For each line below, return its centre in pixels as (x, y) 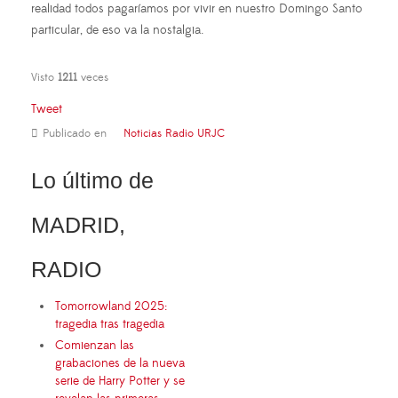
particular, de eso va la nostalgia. (117, 30)
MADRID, (78, 224)
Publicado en (75, 133)
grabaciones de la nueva (120, 363)
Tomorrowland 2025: (111, 306)
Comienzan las (95, 345)
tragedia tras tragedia (111, 324)
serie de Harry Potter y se (120, 381)
